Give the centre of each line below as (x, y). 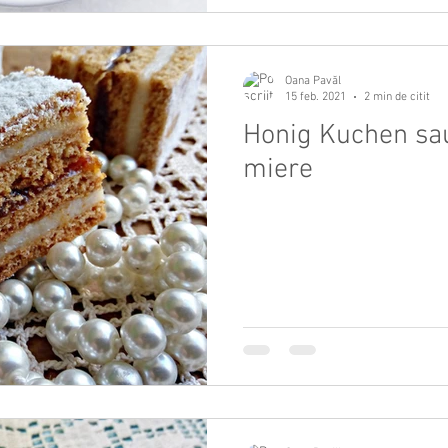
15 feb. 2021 (315, 96)
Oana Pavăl (313, 80)
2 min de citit (397, 96)
